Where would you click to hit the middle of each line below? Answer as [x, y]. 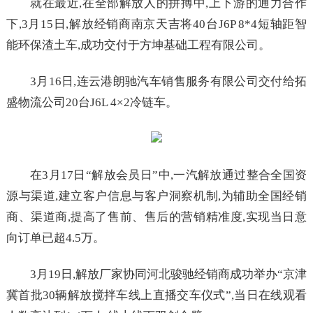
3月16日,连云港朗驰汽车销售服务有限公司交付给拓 [168, 81]
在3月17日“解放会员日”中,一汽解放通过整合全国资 [168, 175]
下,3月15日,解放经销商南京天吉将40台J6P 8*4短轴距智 [156, 24]
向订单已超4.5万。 [55, 238]
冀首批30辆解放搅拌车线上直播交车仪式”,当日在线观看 [156, 295]
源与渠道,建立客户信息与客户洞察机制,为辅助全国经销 [156, 196]
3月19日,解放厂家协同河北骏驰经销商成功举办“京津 [168, 274]
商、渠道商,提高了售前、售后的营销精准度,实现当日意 [156, 217]
